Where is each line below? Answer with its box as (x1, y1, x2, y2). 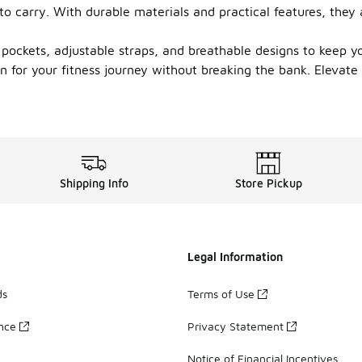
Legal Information (187, 250, 283, 263)
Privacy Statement (187, 318, 284, 333)
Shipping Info (59, 176, 128, 190)
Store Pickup (234, 176, 302, 190)
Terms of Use (187, 286, 255, 301)
